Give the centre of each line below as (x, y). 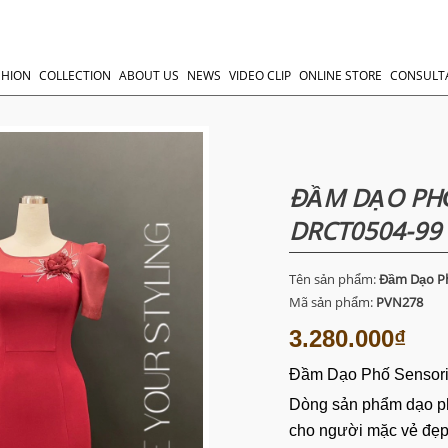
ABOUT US (149, 75)
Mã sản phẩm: (332, 302)
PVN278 (399, 302)
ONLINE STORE (340, 75)
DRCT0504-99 (365, 231)
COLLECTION (75, 75)
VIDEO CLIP (260, 75)
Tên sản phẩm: (334, 279)
